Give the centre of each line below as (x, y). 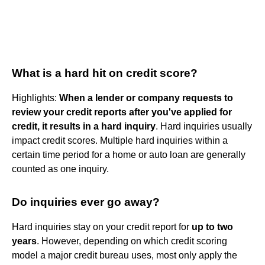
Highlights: (35, 98)
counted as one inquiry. (60, 169)
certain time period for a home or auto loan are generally (129, 154)
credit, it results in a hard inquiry (84, 126)
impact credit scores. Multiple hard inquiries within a (120, 140)
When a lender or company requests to (146, 98)
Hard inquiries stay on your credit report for (102, 227)
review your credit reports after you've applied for (122, 112)
